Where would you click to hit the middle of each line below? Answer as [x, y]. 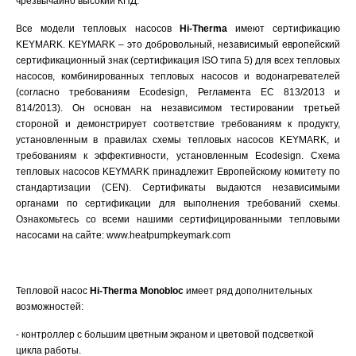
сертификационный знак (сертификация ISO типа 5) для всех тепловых [178, 60]
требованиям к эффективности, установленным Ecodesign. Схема [178, 156]
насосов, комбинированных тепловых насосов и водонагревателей [178, 76]
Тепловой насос [52, 291]
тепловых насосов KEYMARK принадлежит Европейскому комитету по [178, 172]
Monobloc [162, 291]
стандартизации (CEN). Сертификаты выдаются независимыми [178, 188]
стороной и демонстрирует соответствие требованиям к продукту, [178, 124]
